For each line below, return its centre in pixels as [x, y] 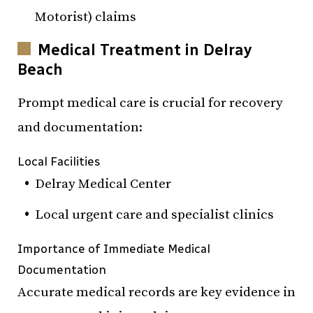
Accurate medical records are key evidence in [156, 292]
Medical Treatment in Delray [145, 50]
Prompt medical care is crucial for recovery [150, 103]
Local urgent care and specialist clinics [154, 215]
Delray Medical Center [103, 184]
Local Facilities [59, 161]
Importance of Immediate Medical [114, 249]
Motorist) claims [86, 17]
